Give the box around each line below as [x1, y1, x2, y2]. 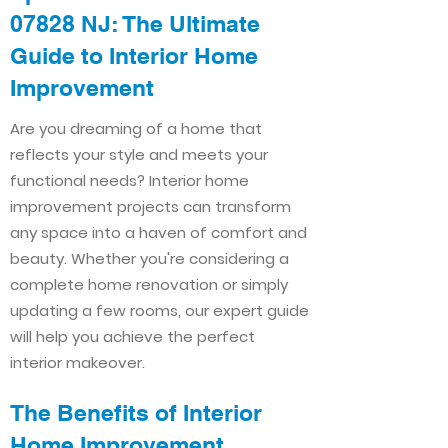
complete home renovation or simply [10, 274, 288, 295]
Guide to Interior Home [10, 42, 258, 69]
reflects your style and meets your [10, 144, 268, 165]
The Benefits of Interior [10, 399, 262, 426]
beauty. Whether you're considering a [10, 248, 289, 269]
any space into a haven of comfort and [10, 222, 307, 243]
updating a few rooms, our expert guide [10, 300, 309, 321]
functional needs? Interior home [10, 170, 249, 191]
